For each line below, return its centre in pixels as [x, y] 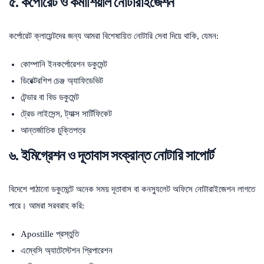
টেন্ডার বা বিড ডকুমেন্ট [50, 97]
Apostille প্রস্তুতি [50, 234]
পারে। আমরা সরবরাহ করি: [47, 205]
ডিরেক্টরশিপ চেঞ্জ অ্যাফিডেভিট [62, 80]
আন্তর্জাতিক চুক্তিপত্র [53, 130]
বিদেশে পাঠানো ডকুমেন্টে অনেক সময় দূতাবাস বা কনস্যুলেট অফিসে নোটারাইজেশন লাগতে [132, 189]
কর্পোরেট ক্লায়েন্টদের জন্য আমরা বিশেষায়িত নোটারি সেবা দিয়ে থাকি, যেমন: [114, 36]
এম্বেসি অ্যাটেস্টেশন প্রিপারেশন [67, 250]
